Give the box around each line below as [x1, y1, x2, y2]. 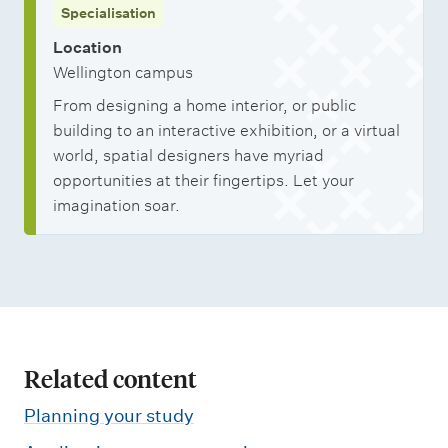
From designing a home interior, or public [53, 96, 356, 115]
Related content [24, 363, 197, 394]
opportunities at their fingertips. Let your [53, 171, 354, 190]
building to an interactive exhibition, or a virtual [53, 121, 400, 140]
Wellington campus [53, 63, 193, 82]
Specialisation [61, 4, 156, 22]
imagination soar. [53, 196, 180, 215]
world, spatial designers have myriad [53, 146, 324, 165]
